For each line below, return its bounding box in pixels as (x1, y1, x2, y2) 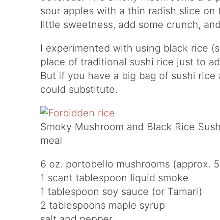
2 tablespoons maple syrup (40, 199, 165, 211)
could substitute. (40, 83, 117, 95)
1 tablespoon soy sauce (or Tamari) (40, 186, 202, 197)
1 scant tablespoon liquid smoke (40, 172, 189, 184)
